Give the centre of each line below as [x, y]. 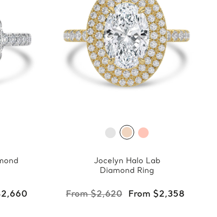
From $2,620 [94, 194]
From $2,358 [157, 194]
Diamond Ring [127, 171]
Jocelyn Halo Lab [127, 161]
